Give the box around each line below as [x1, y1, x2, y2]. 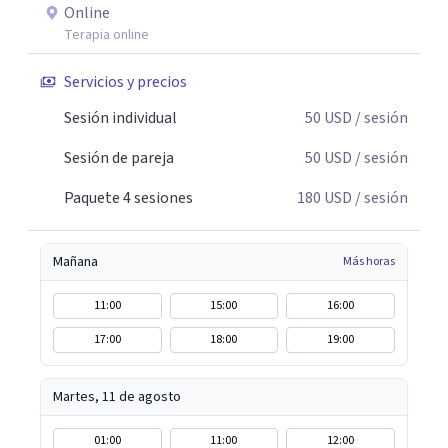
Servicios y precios [64, 71, 187, 93]
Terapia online [64, 25, 149, 45]
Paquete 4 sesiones [64, 187, 193, 209]
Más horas [343, 253, 395, 270]
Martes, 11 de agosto [53, 387, 181, 407]
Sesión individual [64, 107, 177, 129]
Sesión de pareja [64, 147, 174, 169]
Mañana [53, 252, 98, 272]
